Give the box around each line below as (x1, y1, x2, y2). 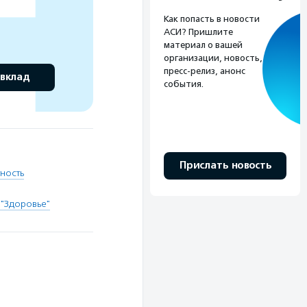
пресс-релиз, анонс (164, 66, 245, 77)
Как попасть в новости (164, 14, 260, 25)
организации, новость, (164, 53, 262, 64)
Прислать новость (179, 159, 271, 173)
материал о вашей (164, 40, 243, 51)
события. (164, 79, 204, 90)
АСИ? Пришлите (164, 27, 233, 38)
